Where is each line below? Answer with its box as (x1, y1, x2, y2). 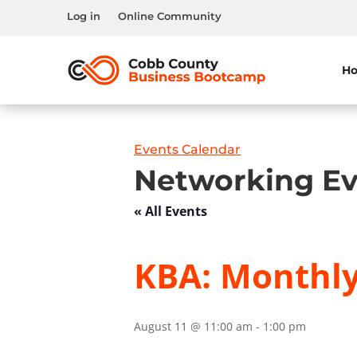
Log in (67, 10, 100, 22)
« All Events (134, 202, 207, 220)
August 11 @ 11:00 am (134, 319, 253, 334)
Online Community (118, 10, 222, 22)
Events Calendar (134, 142, 241, 157)
